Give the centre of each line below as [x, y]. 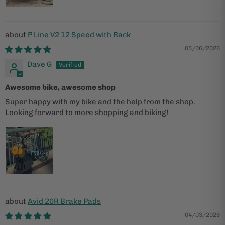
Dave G [39, 64]
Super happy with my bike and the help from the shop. [100, 102]
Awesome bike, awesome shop [60, 87]
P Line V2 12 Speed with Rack [79, 34]
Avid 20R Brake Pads [64, 201]
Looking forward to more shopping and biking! [87, 112]
